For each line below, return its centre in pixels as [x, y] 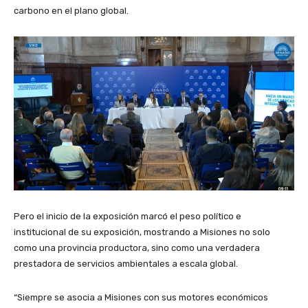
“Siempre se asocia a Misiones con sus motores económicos [141, 297]
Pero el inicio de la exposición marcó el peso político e [128, 216]
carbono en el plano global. [71, 10]
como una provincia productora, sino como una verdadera [137, 247]
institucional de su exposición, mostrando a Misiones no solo [142, 232]
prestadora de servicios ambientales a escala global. [126, 263]
